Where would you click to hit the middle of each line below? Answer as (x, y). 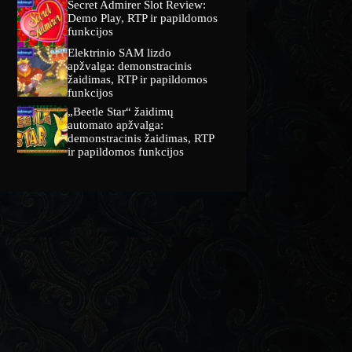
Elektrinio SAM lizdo (120, 52)
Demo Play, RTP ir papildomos (143, 18)
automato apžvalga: (116, 125)
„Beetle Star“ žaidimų (121, 111)
